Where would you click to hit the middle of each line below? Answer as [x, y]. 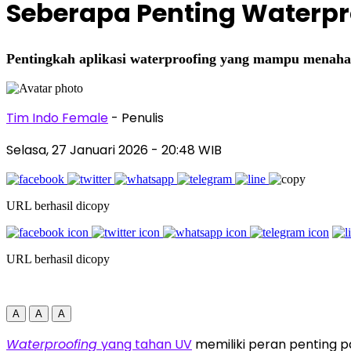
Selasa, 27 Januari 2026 [79, 150]
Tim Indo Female [57, 118]
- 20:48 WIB [186, 150]
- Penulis [138, 118]
